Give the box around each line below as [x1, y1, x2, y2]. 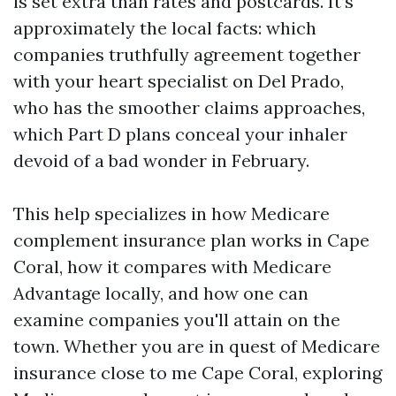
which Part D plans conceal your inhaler [13, 123, 347, 145]
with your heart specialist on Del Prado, [13, 70, 344, 92]
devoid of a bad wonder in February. [13, 149, 309, 171]
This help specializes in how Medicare [13, 202, 330, 225]
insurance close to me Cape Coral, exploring [13, 362, 382, 384]
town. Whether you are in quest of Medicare [13, 335, 380, 357]
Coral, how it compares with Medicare [13, 255, 331, 278]
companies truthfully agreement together [13, 43, 361, 65]
